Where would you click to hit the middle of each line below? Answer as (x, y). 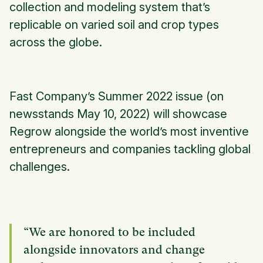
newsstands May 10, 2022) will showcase (118, 114)
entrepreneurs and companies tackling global (130, 149)
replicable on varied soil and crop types (114, 25)
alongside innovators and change (114, 250)
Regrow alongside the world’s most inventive (129, 132)
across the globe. (56, 43)
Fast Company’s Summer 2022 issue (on (117, 97)
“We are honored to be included (109, 232)
